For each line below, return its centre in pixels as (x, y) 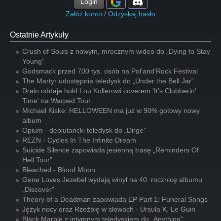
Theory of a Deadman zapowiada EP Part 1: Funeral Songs (115, 199)
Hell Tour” (37, 160)
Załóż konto (84, 14)
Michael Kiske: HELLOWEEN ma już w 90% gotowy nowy (111, 110)
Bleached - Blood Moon (59, 170)
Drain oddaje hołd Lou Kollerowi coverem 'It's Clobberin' (109, 91)
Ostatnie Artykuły (39, 35)
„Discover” (38, 189)
